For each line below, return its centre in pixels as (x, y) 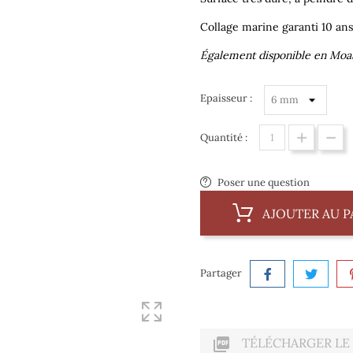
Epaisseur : (226, 98)
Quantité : (224, 138)
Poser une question (264, 183)
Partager (221, 273)
